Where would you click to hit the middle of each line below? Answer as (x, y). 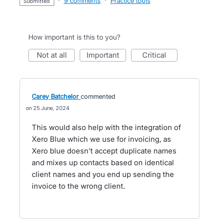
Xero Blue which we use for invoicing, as (101, 139)
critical (157, 55)
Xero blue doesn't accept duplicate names (104, 151)
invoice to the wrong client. (78, 186)
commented (98, 96)
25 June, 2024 (51, 108)
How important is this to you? (74, 37)
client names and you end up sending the (103, 174)
